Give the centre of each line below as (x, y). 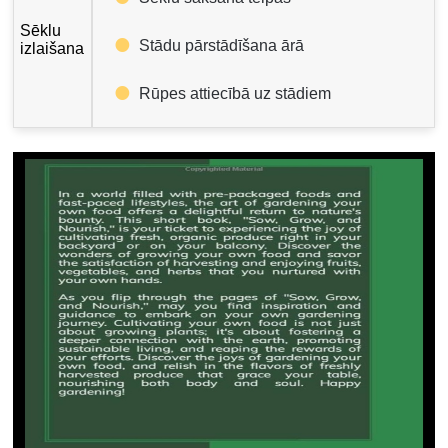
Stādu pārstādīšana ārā (222, 45)
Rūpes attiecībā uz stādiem (235, 93)
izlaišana (52, 48)
